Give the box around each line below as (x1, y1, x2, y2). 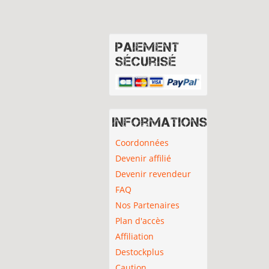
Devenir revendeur (115, 168, 191, 180)
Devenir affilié (115, 152, 171, 164)
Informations (112, 114, 208, 129)
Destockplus (115, 246, 164, 258)
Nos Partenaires (115, 199, 180, 211)
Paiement (115, 40, 180, 54)
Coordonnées (115, 136, 169, 148)
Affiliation (115, 230, 154, 242)
